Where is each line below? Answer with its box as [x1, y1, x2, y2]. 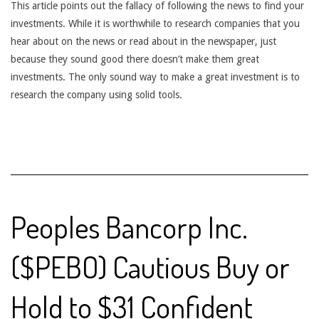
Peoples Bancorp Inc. [11, 208, 248, 246]
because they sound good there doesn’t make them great [11, 53, 259, 65]
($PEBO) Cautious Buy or [11, 248, 290, 286]
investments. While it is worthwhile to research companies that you [11, 18, 300, 29]
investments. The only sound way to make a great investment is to [11, 71, 300, 83]
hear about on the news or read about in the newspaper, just [11, 36, 276, 47]
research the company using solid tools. [11, 89, 182, 100]
